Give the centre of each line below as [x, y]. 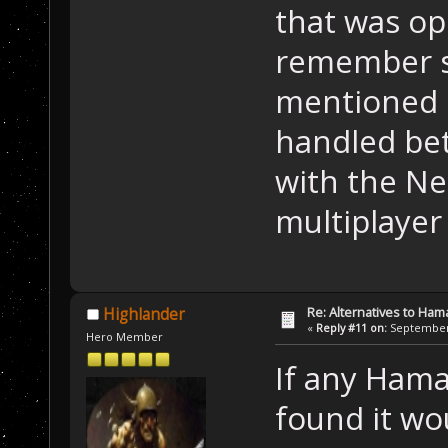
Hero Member [125, 337]
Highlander [143, 315]
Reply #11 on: [352, 328]
